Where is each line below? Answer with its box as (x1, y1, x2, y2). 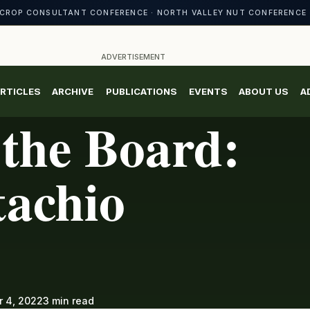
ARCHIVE (52, 85, 94, 97)
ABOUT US (239, 85, 289, 97)
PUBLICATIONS (105, 85, 176, 97)
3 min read (43, 294, 94, 307)
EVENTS (188, 85, 227, 97)
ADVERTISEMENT (100, 52, 165, 62)
